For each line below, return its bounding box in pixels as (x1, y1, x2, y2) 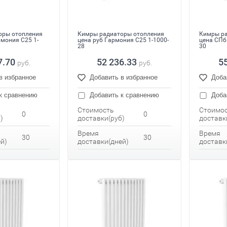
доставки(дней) (78, 137, 129, 146)
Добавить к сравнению (88, 91, 159, 99)
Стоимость (78, 106, 114, 115)
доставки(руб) (78, 114, 125, 123)
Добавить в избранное (90, 73, 158, 82)
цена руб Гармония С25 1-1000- (78, 36, 169, 44)
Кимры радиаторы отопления (78, 30, 164, 38)
